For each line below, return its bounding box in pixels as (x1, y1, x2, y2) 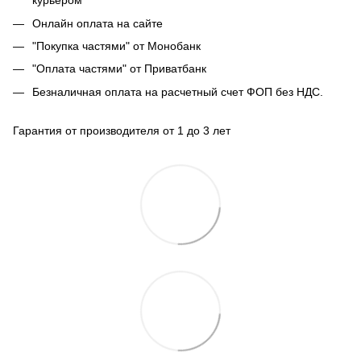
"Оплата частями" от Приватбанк (32, 62, 206, 76)
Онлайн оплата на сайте (32, 16, 163, 30)
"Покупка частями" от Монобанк (32, 39, 201, 52)
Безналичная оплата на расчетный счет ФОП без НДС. (32, 85, 323, 98)
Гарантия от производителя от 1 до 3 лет (13, 124, 230, 138)
